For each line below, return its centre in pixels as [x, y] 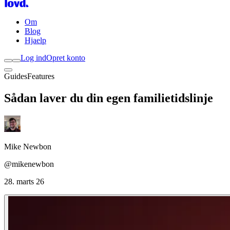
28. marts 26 [24, 181]
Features [41, 76]
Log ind [33, 58]
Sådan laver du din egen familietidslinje [109, 98]
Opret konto [66, 58]
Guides [16, 76]
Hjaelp [35, 40]
